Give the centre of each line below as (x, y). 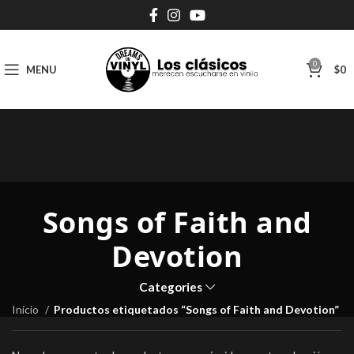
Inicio (26, 309)
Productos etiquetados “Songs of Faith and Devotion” (196, 309)
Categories (171, 287)
